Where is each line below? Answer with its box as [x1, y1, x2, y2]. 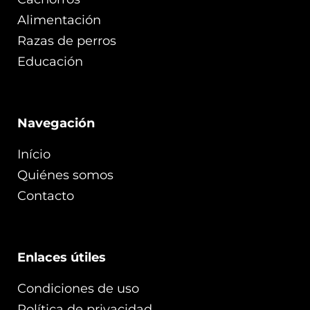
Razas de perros [17, 33, 116, 48]
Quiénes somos [17, 167, 113, 183]
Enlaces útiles [17, 249, 106, 265]
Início [17, 146, 51, 162]
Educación [17, 53, 83, 69]
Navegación [17, 115, 95, 131]
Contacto [17, 188, 74, 203]
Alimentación [17, 12, 101, 28]
